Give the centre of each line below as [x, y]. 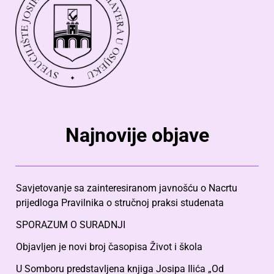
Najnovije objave [137, 135]
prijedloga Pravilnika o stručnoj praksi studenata [120, 202]
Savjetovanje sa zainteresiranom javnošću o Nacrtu [127, 188]
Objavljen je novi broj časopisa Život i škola [109, 246]
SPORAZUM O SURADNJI [71, 224]
